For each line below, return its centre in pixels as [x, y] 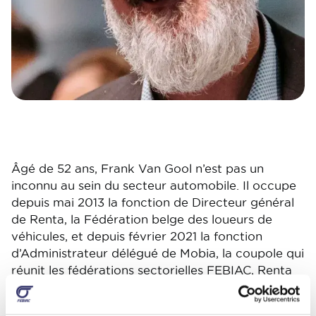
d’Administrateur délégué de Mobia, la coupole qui [158, 253]
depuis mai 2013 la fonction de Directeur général [153, 202]
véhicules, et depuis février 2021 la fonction [137, 236]
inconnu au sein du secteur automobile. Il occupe [154, 186]
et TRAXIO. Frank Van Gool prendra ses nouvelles [156, 287]
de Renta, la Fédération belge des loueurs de [142, 219]
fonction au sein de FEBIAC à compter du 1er [142, 304]
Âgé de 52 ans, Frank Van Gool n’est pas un [138, 169]
